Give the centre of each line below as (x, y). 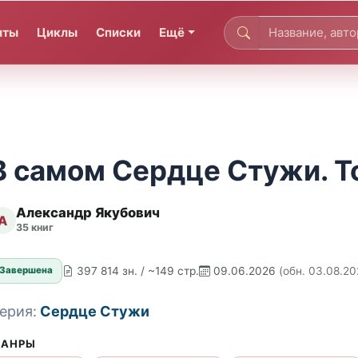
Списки (119, 32)
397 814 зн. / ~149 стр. (138, 270)
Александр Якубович (88, 213)
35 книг (35, 228)
